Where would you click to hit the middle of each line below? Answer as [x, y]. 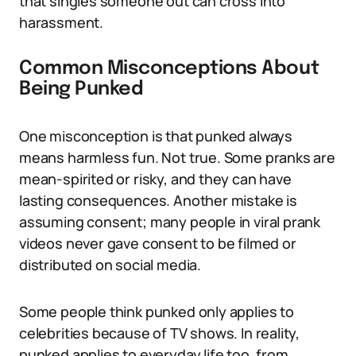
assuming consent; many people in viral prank [170, 222]
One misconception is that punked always [156, 136]
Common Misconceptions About [169, 69]
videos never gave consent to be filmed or [158, 243]
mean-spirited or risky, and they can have [155, 179]
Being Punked [81, 89]
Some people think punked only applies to [157, 311]
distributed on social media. [110, 265]
